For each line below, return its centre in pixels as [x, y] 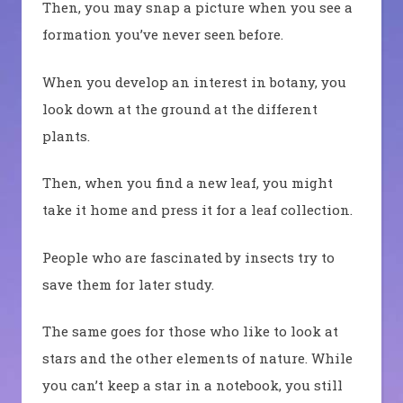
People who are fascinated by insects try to [188, 257]
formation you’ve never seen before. [162, 35]
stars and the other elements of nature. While [197, 358]
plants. [66, 135]
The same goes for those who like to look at [190, 331]
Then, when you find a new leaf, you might [187, 183]
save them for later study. [128, 284]
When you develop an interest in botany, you [194, 81]
